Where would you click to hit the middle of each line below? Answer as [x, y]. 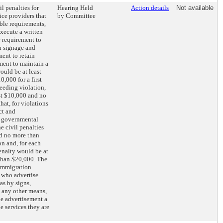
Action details [150, 8]
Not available [195, 8]
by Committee [76, 16]
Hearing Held [75, 8]
